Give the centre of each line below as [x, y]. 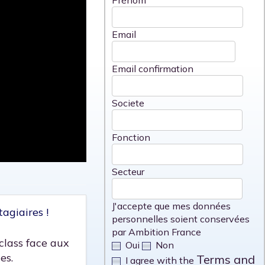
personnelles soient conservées [180, 219]
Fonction [131, 137]
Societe [128, 103]
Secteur [128, 172]
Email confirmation [152, 69]
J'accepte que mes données [171, 206]
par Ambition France [156, 232]
